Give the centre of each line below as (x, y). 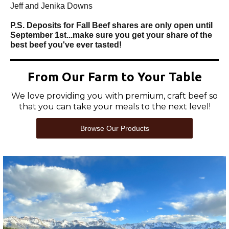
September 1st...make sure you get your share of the (111, 35)
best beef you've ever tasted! (66, 45)
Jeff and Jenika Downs (51, 6)
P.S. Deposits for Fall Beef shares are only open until (111, 25)
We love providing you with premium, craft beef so (114, 96)
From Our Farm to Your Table (114, 77)
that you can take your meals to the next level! (114, 107)
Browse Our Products (114, 128)
